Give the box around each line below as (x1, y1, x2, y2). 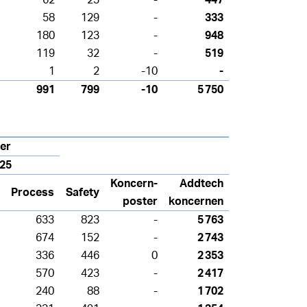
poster (123, 195, 158, 207)
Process (11, 186, 54, 198)
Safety (66, 186, 99, 198)
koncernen (169, 195, 223, 207)
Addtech (180, 177, 223, 189)
